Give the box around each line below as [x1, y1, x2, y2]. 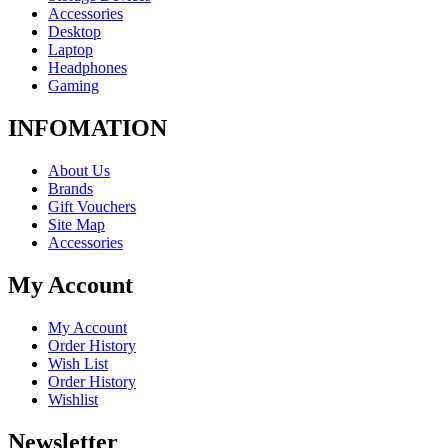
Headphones [48, 59, 127, 77]
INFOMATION [8, 115, 167, 142]
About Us [48, 161, 110, 179]
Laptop [48, 41, 93, 59]
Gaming [48, 77, 99, 95]
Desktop [48, 23, 101, 41]
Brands [48, 179, 93, 197]
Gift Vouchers [48, 197, 136, 215]
